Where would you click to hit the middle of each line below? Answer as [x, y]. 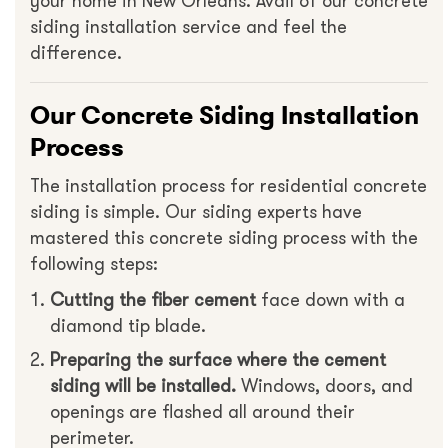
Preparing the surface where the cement [218, 360]
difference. [76, 53]
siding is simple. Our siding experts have [196, 212]
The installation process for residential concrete [228, 186]
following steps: [94, 264]
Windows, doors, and [324, 386]
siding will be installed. [143, 386]
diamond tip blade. [128, 326]
